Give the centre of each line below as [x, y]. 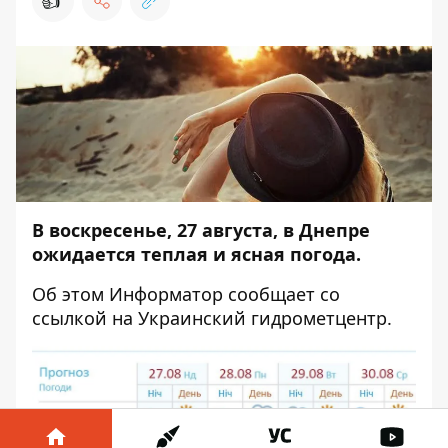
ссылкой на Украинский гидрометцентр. [212, 318]
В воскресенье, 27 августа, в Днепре [201, 230]
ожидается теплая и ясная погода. [196, 254]
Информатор [166, 294]
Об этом [70, 294]
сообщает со [281, 294]
